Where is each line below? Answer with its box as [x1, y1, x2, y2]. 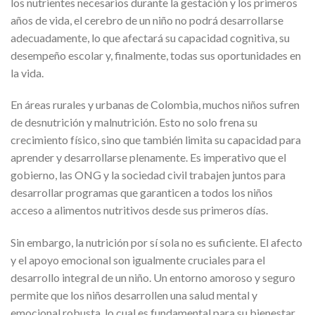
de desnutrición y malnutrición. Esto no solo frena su [11, 115, 257, 129]
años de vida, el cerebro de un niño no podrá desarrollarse [11, 13, 283, 27]
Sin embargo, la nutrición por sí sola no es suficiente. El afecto [11, 236, 302, 250]
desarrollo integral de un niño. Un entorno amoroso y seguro [11, 271, 295, 285]
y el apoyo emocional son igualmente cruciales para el [11, 253, 265, 267]
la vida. [11, 65, 44, 79]
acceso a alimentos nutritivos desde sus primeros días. [11, 203, 268, 217]
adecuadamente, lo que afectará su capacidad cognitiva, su [11, 30, 290, 44]
